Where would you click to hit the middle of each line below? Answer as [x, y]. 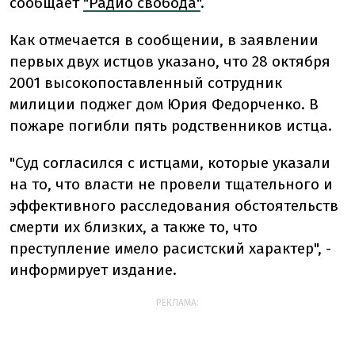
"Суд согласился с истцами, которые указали [170, 163]
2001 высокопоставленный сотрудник [146, 83]
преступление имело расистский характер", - [170, 248]
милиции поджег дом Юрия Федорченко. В [164, 104]
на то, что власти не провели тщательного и [171, 184]
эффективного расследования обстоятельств [174, 206]
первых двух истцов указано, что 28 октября [170, 61]
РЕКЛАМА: [177, 303]
